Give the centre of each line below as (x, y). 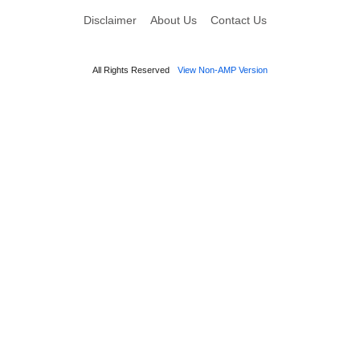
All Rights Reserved (131, 70)
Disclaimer (110, 20)
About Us (173, 20)
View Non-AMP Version (223, 70)
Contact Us (238, 20)
